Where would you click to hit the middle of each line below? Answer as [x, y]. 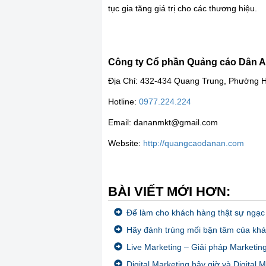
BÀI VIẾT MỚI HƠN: [169, 191]
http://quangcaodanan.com [194, 143]
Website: [126, 143]
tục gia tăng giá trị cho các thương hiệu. [183, 8]
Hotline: [123, 101]
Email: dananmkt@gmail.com [163, 122]
